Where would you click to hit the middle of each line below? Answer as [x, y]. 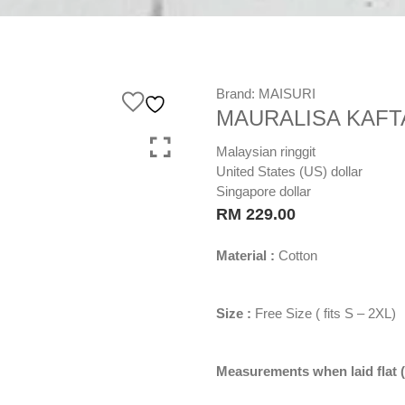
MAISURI [287, 94]
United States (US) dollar [289, 171]
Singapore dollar [264, 191]
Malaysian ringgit [266, 151]
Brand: [235, 94]
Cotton [298, 255]
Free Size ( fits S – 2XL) [324, 313]
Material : [247, 255]
